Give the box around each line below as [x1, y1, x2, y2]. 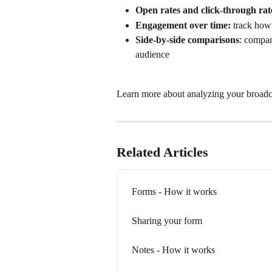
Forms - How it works [132, 186, 217, 197]
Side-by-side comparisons [135, 35, 239, 46]
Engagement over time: [135, 19, 233, 30]
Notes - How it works [132, 244, 215, 255]
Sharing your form [132, 215, 202, 226]
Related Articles [117, 144, 208, 160]
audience [135, 49, 169, 60]
